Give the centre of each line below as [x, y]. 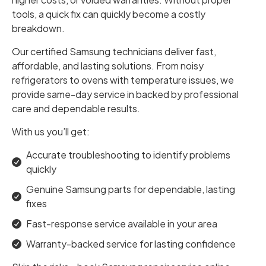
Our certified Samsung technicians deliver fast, [114, 52]
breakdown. [38, 28]
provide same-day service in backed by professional [125, 94]
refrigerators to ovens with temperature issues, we [123, 80]
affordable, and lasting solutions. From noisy [108, 66]
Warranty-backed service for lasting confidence [131, 244]
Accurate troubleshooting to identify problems [128, 155]
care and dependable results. [76, 109]
